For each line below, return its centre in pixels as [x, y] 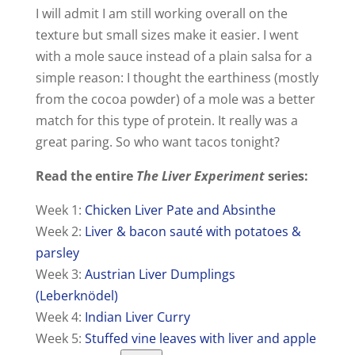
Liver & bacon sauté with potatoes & [193, 232]
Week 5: [60, 339]
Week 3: [60, 275]
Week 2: [60, 232]
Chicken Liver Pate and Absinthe [180, 210]
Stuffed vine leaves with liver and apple [200, 339]
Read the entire [86, 176]
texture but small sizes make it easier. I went [167, 35]
